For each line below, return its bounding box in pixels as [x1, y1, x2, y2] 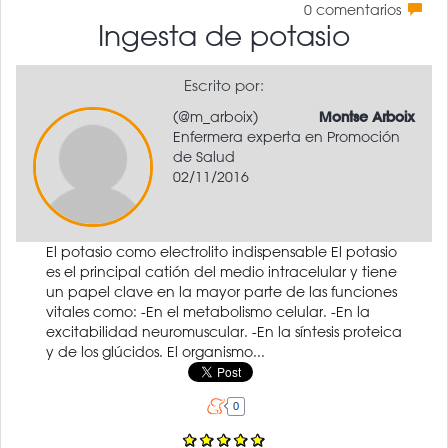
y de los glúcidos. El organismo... [46, 342, 265, 361]
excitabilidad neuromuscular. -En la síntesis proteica [46, 322, 402, 341]
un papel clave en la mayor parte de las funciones [46, 282, 397, 301]
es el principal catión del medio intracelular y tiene [46, 262, 397, 281]
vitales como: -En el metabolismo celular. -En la [46, 302, 370, 321]
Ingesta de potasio [98, 17, 350, 52]
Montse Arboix [319, 107, 415, 126]
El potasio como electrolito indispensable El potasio [46, 242, 397, 261]
